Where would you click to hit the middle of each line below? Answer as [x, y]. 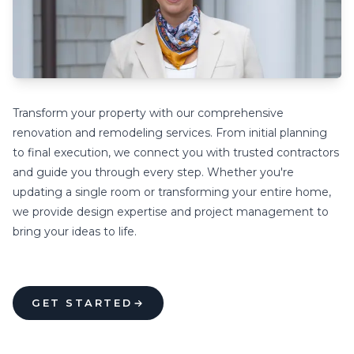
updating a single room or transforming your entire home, [172, 192]
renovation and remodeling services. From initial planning [170, 133]
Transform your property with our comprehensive [148, 113]
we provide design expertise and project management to [171, 212]
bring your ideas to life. [75, 232]
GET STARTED [82, 303]
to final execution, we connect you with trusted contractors [176, 153]
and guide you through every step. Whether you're [153, 172]
